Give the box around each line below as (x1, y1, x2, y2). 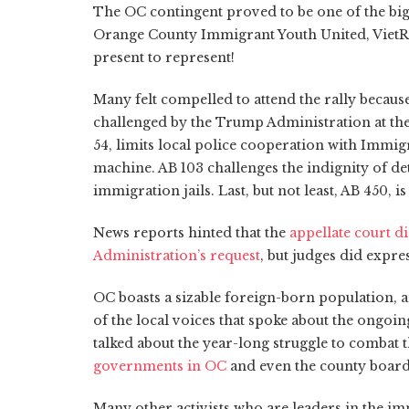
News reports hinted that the (93, 225, 289, 242)
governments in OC (93, 358, 226, 375)
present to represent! (93, 49, 235, 67)
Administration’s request (93, 247, 260, 265)
